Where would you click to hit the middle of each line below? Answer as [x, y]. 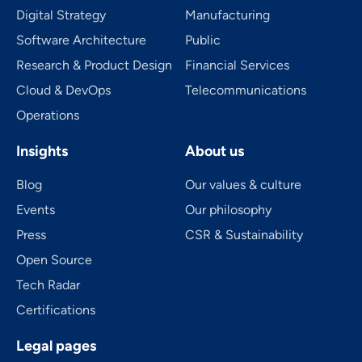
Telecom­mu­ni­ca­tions [246, 90]
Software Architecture [81, 40]
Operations [48, 115]
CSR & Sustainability [244, 234]
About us [215, 151]
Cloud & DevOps [63, 90]
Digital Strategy [61, 15]
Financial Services [237, 65]
